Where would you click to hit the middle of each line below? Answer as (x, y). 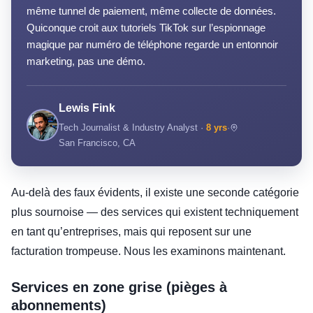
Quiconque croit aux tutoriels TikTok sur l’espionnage (146, 28)
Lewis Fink (87, 108)
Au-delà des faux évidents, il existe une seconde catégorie (155, 193)
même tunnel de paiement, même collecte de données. (151, 11)
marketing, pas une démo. (86, 61)
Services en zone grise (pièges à (119, 287)
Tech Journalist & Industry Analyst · (132, 128)
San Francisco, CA (97, 143)
